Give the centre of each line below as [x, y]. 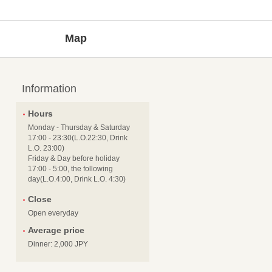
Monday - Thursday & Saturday [79, 128]
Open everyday [53, 213]
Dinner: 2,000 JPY [58, 244]
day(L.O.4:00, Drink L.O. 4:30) [77, 179]
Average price [56, 230]
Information [49, 89]
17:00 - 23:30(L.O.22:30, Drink [78, 138]
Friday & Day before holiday [74, 159]
